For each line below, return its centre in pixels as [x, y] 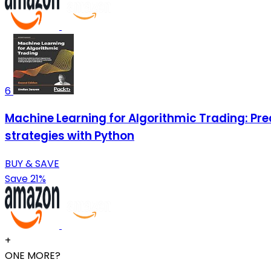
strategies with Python [70, 136]
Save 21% [25, 178]
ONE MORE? [33, 255]
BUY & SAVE [32, 163]
